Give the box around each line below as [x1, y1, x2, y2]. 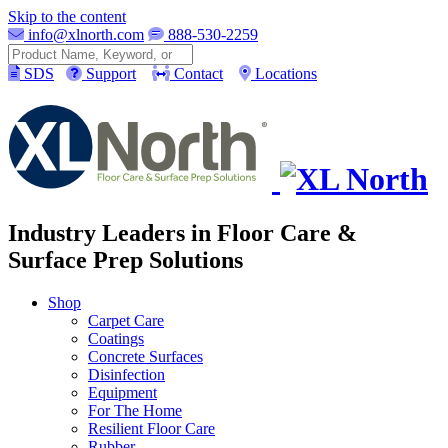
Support [82, 65, 136, 82]
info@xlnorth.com [24, 26, 144, 43]
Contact [170, 65, 223, 82]
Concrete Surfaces [88, 347, 203, 365]
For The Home [88, 401, 182, 419]
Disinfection [88, 365, 165, 383]
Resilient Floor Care [88, 419, 215, 437]
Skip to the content [8, 8, 126, 25]
